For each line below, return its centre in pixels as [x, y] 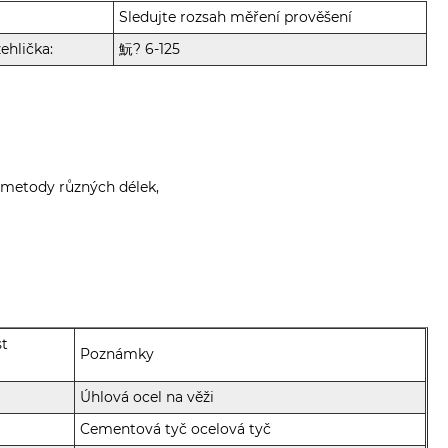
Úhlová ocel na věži [147, 396]
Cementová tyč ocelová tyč [176, 428]
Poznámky [117, 353]
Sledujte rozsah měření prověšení [236, 16]
